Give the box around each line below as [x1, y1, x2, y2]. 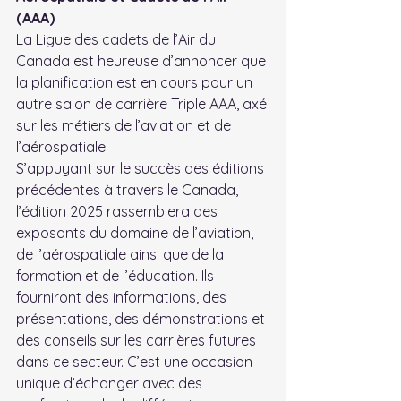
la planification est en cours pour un [16, 73, 256, 91]
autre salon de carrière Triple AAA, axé [16, 94, 270, 113]
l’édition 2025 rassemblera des [16, 201, 221, 220]
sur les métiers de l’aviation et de [16, 115, 235, 134]
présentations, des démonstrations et [16, 309, 269, 328]
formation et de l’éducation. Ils [16, 266, 218, 285]
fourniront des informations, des [16, 287, 230, 306]
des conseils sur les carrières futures [16, 330, 260, 349]
